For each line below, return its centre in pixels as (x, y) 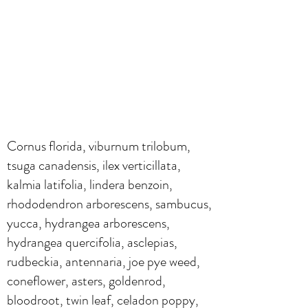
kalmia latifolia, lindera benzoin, (90, 184)
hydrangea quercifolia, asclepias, (92, 242)
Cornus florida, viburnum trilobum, (99, 146)
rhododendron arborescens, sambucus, (109, 203)
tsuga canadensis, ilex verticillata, (94, 165)
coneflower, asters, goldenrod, (86, 280)
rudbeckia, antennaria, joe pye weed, (103, 261)
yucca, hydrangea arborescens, (88, 223)
